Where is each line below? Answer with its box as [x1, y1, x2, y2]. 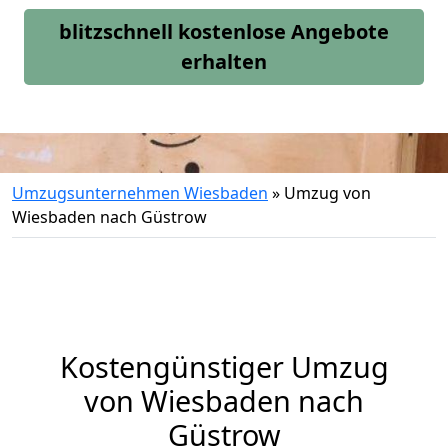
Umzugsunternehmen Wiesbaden [12, 182, 268, 204]
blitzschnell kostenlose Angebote [59, 18, 389, 45]
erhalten [181, 48, 267, 75]
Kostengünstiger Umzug [59, 347, 389, 386]
